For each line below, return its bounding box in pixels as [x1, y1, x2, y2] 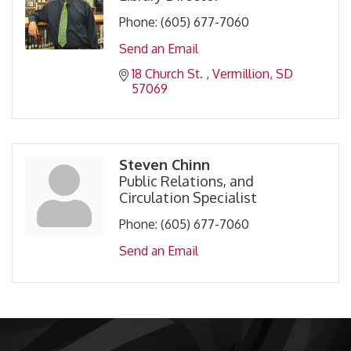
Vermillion [212, 66, 270, 82]
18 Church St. [132, 66, 206, 82]
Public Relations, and [119, 172, 254, 190]
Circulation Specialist [119, 189, 257, 207]
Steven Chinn [119, 156, 210, 174]
